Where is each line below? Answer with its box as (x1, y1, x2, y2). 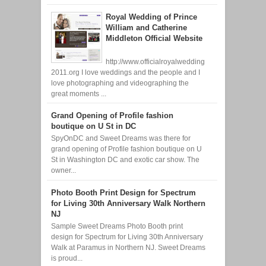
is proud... (50, 255, 83, 262)
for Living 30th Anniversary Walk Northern (50, 198, 205, 208)
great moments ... (50, 90, 106, 97)
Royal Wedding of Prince (106, 12, 197, 21)
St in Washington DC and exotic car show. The (50, 156, 199, 164)
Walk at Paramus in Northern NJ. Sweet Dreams (50, 244, 205, 252)
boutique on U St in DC (50, 121, 136, 131)
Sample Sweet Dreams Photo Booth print (50, 223, 183, 230)
